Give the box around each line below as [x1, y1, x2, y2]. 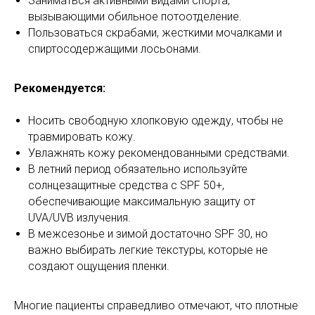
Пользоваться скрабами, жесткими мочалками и [28, 26, 282, 39]
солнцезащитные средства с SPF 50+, [28, 179, 224, 192]
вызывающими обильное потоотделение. [28, 10, 242, 23]
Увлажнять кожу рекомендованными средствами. [28, 146, 290, 160]
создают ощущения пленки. [28, 259, 169, 273]
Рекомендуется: [14, 82, 105, 95]
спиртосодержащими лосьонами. [28, 42, 201, 56]
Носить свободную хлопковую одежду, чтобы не [28, 114, 283, 127]
